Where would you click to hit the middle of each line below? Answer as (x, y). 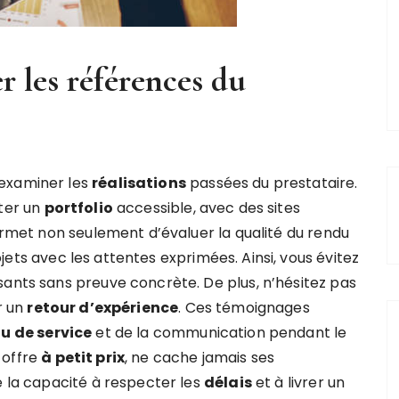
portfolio (78, 208)
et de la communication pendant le (220, 333)
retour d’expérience (103, 308)
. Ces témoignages (244, 308)
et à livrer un (298, 383)
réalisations (139, 183)
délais (228, 383)
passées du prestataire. (272, 183)
